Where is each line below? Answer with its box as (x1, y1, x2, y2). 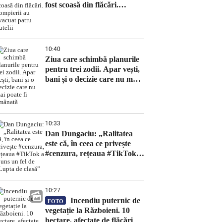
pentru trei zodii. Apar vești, (45, 65, 140, 73)
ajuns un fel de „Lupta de (45, 159, 131, 167)
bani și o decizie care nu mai (45, 75, 139, 83)
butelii (45, 20, 66, 29)
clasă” (45, 169, 65, 177)
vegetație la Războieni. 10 (45, 206, 130, 215)
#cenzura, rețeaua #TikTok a (45, 149, 142, 158)
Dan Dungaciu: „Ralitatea (45, 129, 133, 138)
